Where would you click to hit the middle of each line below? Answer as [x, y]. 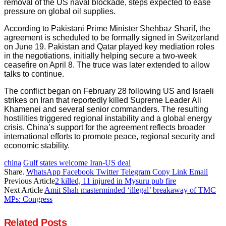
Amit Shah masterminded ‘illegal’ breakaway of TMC [130, 190]
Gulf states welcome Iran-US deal [77, 162]
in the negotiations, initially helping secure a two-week [100, 55]
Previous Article [30, 181]
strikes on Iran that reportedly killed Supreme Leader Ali [103, 100]
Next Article [24, 190]
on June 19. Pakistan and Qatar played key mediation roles [109, 46]
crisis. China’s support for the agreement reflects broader [105, 127]
